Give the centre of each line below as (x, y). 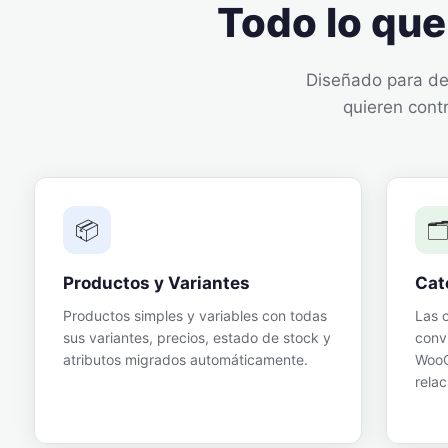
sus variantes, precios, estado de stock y (197, 337)
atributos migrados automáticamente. (185, 359)
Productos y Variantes (156, 283)
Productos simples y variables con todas (195, 315)
